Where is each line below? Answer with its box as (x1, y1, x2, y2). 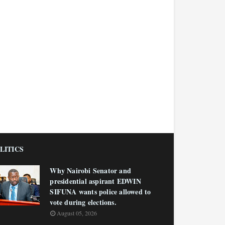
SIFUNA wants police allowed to (50, 186, 151, 197)
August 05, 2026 (57, 209, 97, 217)
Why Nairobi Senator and (50, 165, 131, 176)
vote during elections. (50, 197, 117, 207)
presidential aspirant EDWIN (50, 176, 141, 186)
